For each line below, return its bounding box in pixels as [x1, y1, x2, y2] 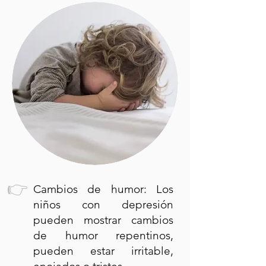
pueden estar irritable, [33, 244, 173, 258]
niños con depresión [33, 198, 173, 211]
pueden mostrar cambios [33, 213, 173, 227]
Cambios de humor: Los [33, 182, 173, 196]
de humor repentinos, [33, 229, 173, 242]
